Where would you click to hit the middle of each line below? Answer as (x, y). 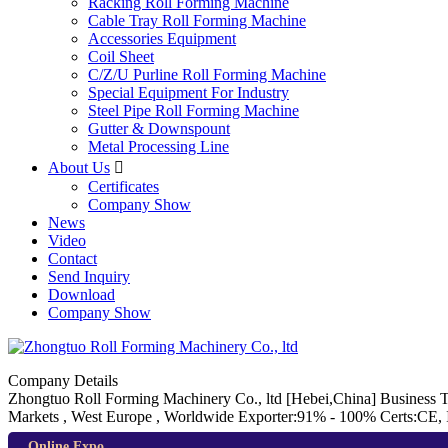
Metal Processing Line (158, 146)
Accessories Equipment (162, 38)
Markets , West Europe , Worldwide (121, 416)
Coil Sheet (121, 56)
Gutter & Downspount (159, 128)
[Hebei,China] (333, 398)
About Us (79, 167)
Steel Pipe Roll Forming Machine (193, 110)
